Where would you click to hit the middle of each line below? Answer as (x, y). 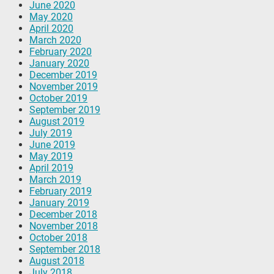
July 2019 (51, 133)
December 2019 (63, 75)
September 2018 (65, 249)
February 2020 (61, 51)
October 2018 (58, 237)
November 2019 (64, 86)
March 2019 (55, 179)
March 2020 (55, 40)
